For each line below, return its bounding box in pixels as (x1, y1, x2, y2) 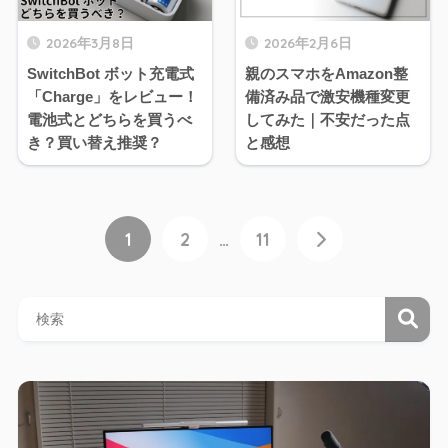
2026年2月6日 (264, 34, 352, 52)
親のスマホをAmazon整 (245, 65, 408, 83)
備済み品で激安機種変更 (245, 88, 410, 106)
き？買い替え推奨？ (26, 134, 162, 152)
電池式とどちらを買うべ (26, 111, 192, 129)
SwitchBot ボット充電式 (26, 65, 194, 83)
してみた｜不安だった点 (245, 111, 410, 129)
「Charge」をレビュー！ (26, 88, 198, 106)
